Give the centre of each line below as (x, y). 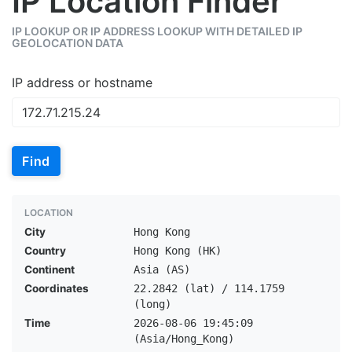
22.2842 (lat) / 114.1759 (209, 288)
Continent (49, 269)
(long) (152, 304)
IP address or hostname (82, 82)
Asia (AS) (161, 269)
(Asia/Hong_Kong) (183, 339)
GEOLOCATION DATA (68, 43)
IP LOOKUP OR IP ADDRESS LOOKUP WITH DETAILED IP (157, 31)
